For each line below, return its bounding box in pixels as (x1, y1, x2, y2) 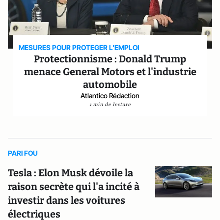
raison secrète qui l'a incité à (8, 181, 139, 192)
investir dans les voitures (8, 194, 125, 206)
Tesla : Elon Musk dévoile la (8, 167, 133, 179)
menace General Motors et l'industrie (24, 66, 196, 78)
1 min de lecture (89, 101, 131, 108)
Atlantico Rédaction (81, 91, 139, 100)
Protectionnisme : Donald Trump (34, 53, 186, 65)
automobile (83, 79, 137, 90)
